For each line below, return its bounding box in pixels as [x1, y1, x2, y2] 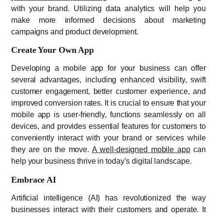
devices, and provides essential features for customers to [11, 122, 206, 131]
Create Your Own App [11, 45, 94, 55]
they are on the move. [11, 145, 92, 154]
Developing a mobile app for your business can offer [11, 64, 206, 73]
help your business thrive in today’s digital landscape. [11, 157, 192, 166]
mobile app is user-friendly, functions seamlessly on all [11, 110, 206, 119]
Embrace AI [11, 174, 56, 185]
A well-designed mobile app [92, 145, 190, 154]
